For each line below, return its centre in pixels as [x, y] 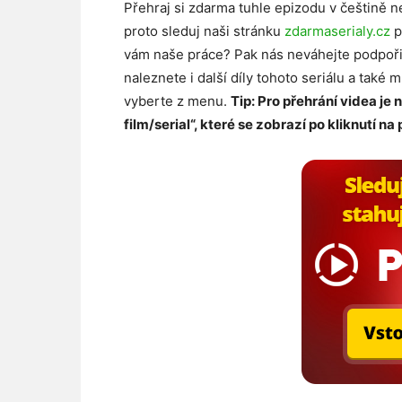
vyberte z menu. [177, 101]
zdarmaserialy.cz [337, 31]
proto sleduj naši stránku [204, 31]
